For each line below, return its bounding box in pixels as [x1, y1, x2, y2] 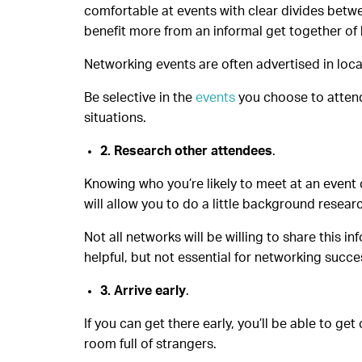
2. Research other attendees [100, 144, 272, 158]
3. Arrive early [100, 284, 186, 297]
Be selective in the [84, 90, 196, 104]
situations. [84, 111, 146, 124]
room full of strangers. [84, 337, 217, 351]
